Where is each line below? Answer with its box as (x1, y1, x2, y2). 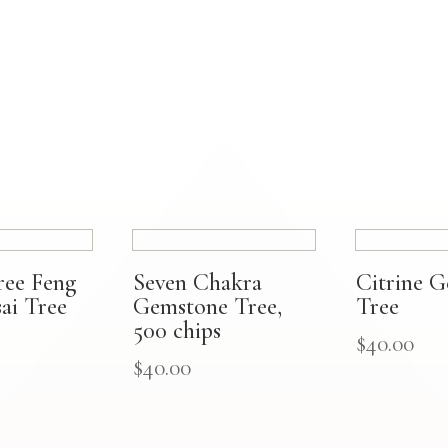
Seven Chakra (132, 267, 262, 297)
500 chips (132, 315, 221, 345)
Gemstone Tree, (132, 291, 282, 321)
